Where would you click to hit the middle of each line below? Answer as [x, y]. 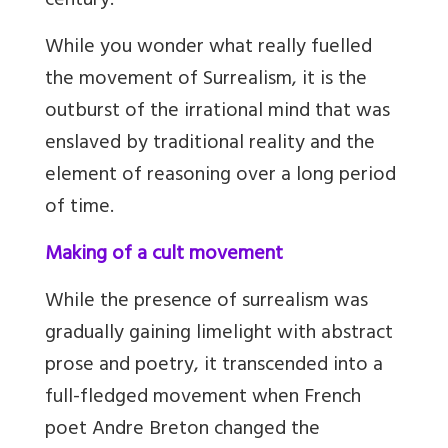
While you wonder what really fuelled [208, 49]
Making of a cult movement [164, 256]
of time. [79, 209]
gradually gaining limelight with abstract [219, 335]
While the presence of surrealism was [206, 303]
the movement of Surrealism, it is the [206, 81]
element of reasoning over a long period [220, 177]
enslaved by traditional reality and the [210, 145]
